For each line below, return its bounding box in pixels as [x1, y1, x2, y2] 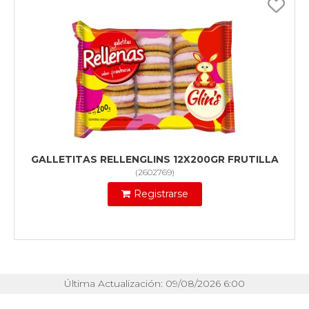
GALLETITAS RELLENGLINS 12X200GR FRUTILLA [30, 153, 279, 166]
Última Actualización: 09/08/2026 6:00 [64, 277, 245, 290]
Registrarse [133, 188, 188, 201]
